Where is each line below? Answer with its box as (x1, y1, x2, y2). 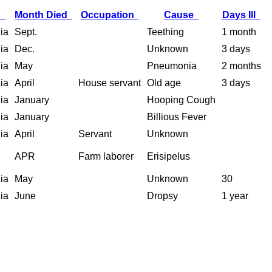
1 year (222, 190, 248, 201)
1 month (222, 26, 256, 37)
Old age (147, 77, 181, 88)
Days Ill (222, 9, 260, 20)
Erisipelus (147, 151, 190, 161)
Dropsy (147, 190, 178, 201)
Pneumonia (147, 60, 197, 71)
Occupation (80, 9, 139, 20)
